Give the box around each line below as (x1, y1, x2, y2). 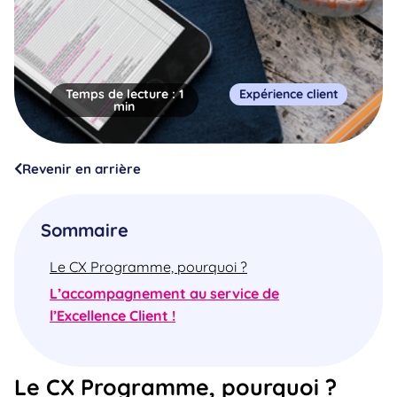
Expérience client (239, 86, 339, 103)
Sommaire (41, 219, 128, 242)
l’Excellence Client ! (50, 307, 175, 325)
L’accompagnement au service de (50, 284, 279, 303)
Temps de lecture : (65, 86, 179, 103)
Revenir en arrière (22, 160, 141, 177)
